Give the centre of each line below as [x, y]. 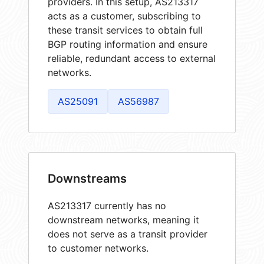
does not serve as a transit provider [128, 234]
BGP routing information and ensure [128, 44]
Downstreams [87, 178]
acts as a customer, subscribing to [124, 16]
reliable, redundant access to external [132, 58]
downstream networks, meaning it [123, 220]
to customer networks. [98, 248]
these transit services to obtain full [125, 30]
